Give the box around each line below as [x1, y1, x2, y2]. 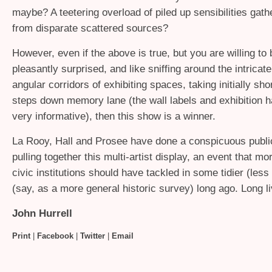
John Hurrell [12, 207, 72, 219]
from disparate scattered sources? [12, 22, 168, 34]
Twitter [80, 231, 105, 240]
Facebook [37, 231, 73, 240]
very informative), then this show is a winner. [12, 110, 216, 122]
